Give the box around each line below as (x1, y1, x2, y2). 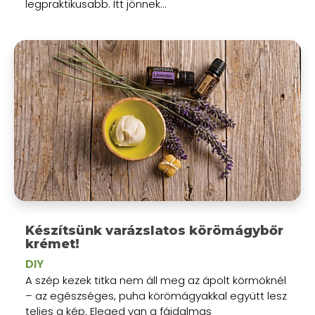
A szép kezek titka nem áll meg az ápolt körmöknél (25, 273, 286, 288)
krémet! (25, 236, 79, 252)
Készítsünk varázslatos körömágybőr (25, 223, 283, 238)
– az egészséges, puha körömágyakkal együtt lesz (25, 288, 287, 304)
